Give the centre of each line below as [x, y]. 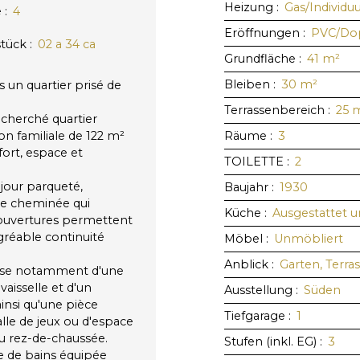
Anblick [246, 264]
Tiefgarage [255, 315]
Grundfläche [260, 58]
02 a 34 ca [67, 44]
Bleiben [247, 84]
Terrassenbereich [274, 110]
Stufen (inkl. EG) [270, 341]
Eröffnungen [262, 33]
